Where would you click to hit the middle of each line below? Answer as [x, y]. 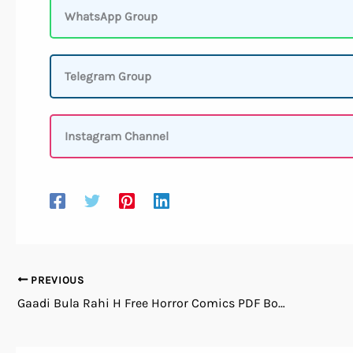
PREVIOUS [56, 280]
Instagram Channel [116, 136]
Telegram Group [108, 76]
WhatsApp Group [111, 16]
